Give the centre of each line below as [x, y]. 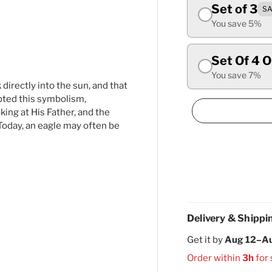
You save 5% [236, 23]
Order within [215, 258]
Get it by [206, 240]
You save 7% [236, 75]
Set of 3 [234, 9]
